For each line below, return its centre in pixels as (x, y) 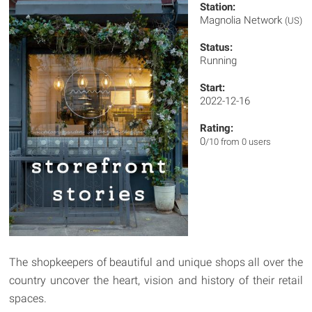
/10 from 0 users (239, 142)
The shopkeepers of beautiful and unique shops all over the (156, 262)
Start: (213, 88)
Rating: (217, 128)
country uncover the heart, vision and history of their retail (156, 280)
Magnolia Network (243, 20)
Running (219, 61)
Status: (217, 47)
